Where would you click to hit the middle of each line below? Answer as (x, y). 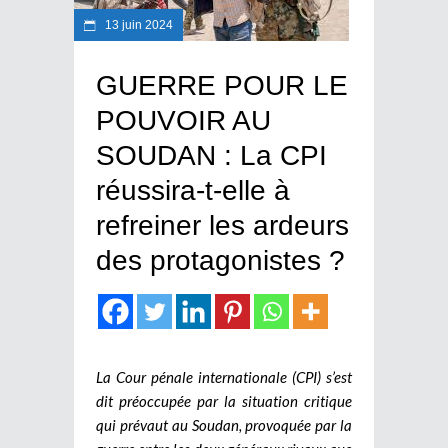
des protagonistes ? (220, 260)
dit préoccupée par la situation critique (224, 400)
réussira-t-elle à (193, 190)
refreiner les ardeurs (222, 225)
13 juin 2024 (137, 24)
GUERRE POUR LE (222, 85)
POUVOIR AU (183, 120)
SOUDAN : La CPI (211, 155)
